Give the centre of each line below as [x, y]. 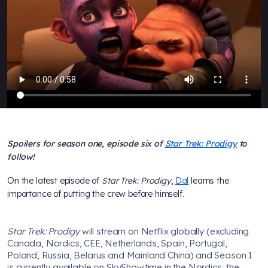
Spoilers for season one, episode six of [86, 143]
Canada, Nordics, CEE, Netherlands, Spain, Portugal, [117, 243]
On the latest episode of [54, 180]
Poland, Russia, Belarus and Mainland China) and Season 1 [130, 255]
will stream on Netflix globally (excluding [165, 231]
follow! [21, 156]
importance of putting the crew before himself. [96, 194]
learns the [209, 180]
